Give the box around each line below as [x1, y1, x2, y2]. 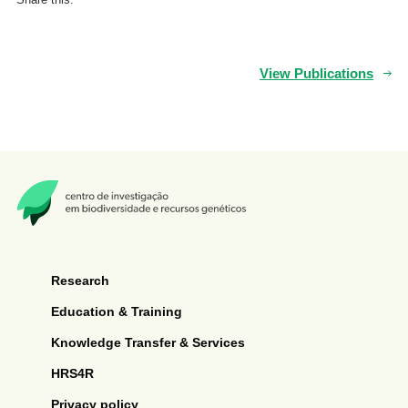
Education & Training [50, 303, 182, 319]
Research [50, 272, 109, 288]
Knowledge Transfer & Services [50, 334, 245, 350]
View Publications [260, 65, 374, 81]
